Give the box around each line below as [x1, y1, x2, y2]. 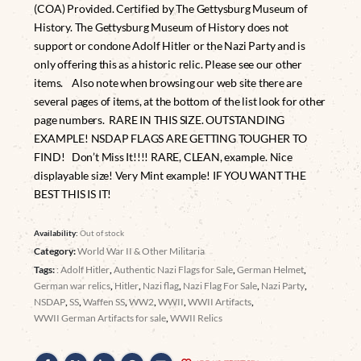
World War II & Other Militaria [77, 245, 205, 258]
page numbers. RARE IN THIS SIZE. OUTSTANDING [34, 112, 285, 127]
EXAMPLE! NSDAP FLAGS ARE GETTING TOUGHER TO [34, 131, 307, 145]
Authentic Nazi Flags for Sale [114, 263, 234, 276]
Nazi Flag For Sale [183, 280, 258, 293]
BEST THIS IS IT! [34, 186, 112, 201]
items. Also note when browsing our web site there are [34, 75, 302, 89]
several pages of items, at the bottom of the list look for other [34, 93, 326, 108]
